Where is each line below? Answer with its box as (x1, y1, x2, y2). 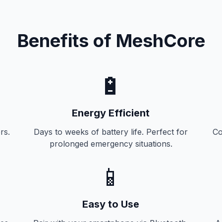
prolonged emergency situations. (49, 139, 172, 149)
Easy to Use (82, 198, 140, 210)
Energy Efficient (72, 107, 150, 119)
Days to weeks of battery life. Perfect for (34, 127, 188, 137)
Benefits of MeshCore (17, 30, 205, 52)
